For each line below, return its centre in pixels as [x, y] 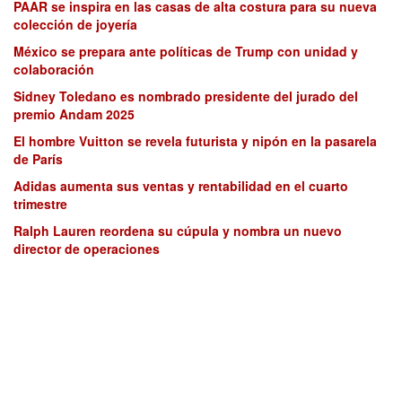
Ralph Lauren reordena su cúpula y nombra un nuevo [178, 231]
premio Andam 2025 [74, 114]
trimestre [40, 204]
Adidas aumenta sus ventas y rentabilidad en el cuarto [181, 186]
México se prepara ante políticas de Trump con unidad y [186, 52]
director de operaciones [87, 249]
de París [38, 159]
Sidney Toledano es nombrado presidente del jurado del [186, 96]
